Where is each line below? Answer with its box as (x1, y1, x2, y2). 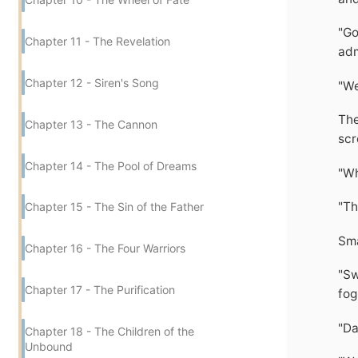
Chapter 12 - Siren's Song (25, 75, 159, 89)
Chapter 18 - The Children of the (25, 324, 194, 339)
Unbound (25, 340, 73, 354)
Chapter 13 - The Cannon (25, 117, 157, 131)
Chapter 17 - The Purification (25, 283, 175, 297)
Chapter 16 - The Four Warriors (25, 241, 185, 256)
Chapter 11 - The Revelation (25, 34, 170, 48)
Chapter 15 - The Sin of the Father (25, 200, 204, 214)
